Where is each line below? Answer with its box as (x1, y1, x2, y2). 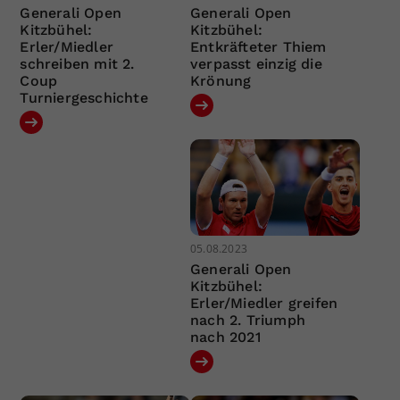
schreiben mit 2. (20, 55, 135, 73)
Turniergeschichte (20, 89, 148, 107)
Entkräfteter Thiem (189, 38, 327, 56)
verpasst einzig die (189, 55, 322, 73)
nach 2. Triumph (189, 311, 305, 329)
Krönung (189, 72, 252, 90)
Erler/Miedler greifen (189, 294, 338, 312)
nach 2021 (189, 328, 261, 346)
